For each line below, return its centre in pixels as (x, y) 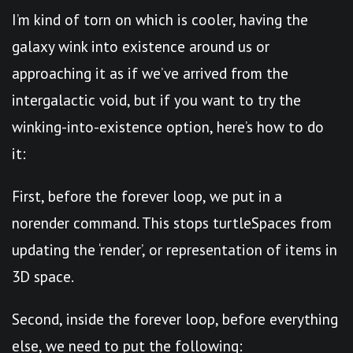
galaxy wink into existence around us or (141, 46)
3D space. (43, 276)
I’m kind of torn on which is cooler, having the (160, 19)
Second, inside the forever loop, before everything (175, 319)
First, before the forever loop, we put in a (147, 196)
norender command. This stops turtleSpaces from (172, 223)
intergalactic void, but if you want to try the (156, 100)
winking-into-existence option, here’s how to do (168, 126)
